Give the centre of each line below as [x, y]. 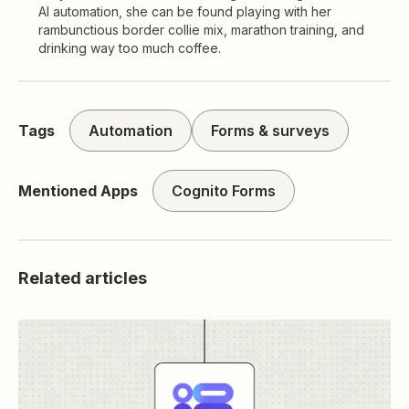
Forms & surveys [270, 131]
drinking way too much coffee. [130, 48]
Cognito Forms [224, 191]
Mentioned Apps [78, 191]
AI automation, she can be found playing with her [185, 11]
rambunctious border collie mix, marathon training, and [201, 30]
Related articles [83, 278]
